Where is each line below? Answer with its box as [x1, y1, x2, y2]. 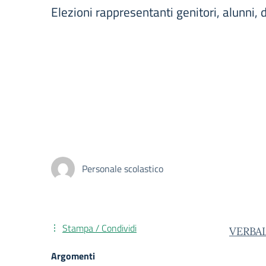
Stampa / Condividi [62, 221, 137, 235]
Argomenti [51, 249, 95, 263]
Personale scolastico [82, 161, 163, 176]
